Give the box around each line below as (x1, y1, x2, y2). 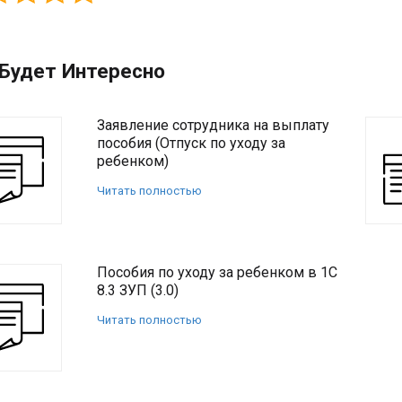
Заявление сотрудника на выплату (97, 117, 329, 134)
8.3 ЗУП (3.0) (97, 282, 179, 299)
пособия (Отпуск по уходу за (97, 135, 285, 152)
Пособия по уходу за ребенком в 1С (97, 264, 337, 281)
